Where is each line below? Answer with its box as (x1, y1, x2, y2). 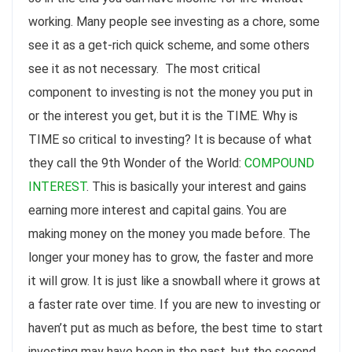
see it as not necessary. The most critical (28, 60, 260, 76)
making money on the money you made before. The (28, 225, 310, 241)
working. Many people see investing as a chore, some (28, 13, 320, 29)
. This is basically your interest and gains (86, 178, 306, 194)
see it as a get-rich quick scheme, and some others (28, 37, 310, 53)
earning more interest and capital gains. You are (28, 202, 287, 218)
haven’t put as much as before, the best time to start (28, 320, 323, 335)
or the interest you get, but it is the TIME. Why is (28, 108, 298, 123)
